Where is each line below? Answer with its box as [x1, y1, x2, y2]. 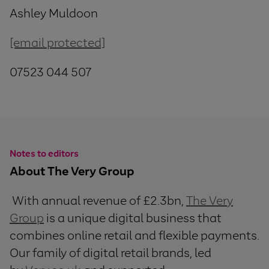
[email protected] [10, 34, 106, 52]
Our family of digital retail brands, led [10, 244, 211, 261]
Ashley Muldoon [10, 5, 175, 22]
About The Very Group [10, 162, 134, 180]
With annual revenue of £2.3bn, [10, 192, 186, 209]
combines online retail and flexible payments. [10, 226, 259, 244]
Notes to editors [10, 147, 79, 160]
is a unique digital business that [44, 209, 222, 226]
